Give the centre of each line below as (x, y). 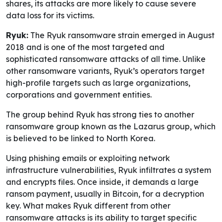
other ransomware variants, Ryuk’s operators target (105, 71)
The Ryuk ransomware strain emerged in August (121, 35)
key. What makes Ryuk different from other (88, 206)
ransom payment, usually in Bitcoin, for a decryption (105, 194)
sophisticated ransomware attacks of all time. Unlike (106, 59)
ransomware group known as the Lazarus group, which (111, 127)
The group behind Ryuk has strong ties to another (100, 115)
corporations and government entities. (79, 95)
